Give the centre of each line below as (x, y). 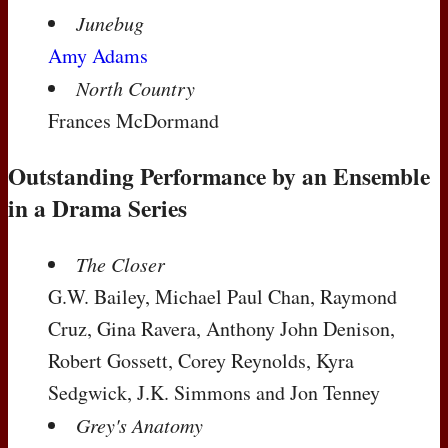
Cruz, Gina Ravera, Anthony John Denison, (221, 328)
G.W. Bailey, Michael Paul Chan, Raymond (222, 296)
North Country (135, 87)
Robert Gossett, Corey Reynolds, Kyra (201, 360)
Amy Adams (98, 55)
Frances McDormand (133, 120)
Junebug (110, 22)
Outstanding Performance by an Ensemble (219, 176)
